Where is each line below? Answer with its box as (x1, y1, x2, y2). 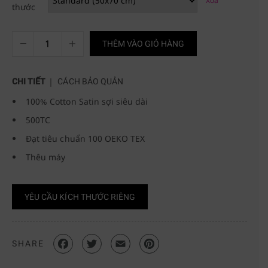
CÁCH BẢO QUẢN (57, 76, 124, 86)
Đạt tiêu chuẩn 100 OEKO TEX (26, 132, 145, 144)
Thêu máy (26, 151, 66, 163)
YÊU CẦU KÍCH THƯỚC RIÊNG (25, 191, 136, 202)
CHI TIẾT (12, 76, 46, 86)
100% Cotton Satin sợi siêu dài (26, 95, 148, 107)
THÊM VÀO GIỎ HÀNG (102, 39, 184, 49)
